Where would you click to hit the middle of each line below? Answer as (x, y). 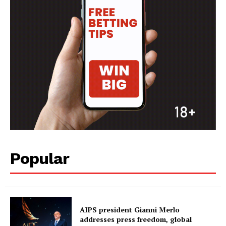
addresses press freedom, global (136, 219)
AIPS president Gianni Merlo (130, 209)
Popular (40, 159)
